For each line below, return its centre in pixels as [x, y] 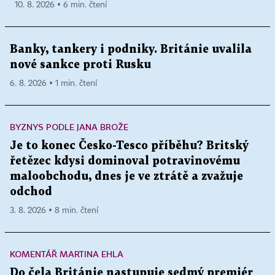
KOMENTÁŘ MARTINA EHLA [67, 254]
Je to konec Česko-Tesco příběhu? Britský [129, 146]
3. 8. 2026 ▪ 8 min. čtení [54, 211]
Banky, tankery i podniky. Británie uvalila [131, 50]
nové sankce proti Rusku [80, 65]
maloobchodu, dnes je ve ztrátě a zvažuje [126, 177]
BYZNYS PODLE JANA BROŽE [69, 127]
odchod [31, 192]
